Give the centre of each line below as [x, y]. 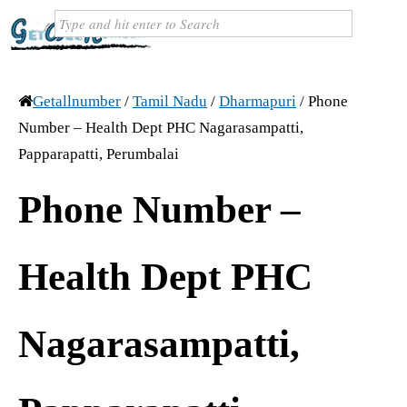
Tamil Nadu [170, 101]
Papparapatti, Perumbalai [99, 154]
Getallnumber [77, 101]
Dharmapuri [258, 101]
